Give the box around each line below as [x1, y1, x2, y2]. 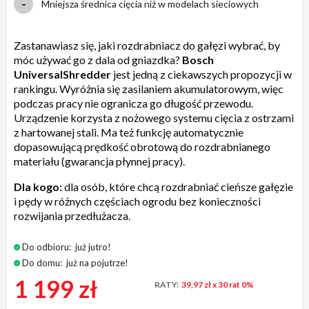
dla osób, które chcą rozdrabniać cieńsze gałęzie [62, 179, 293, 193]
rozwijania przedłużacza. [14, 208, 130, 222]
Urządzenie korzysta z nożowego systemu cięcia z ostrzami [14, 110, 294, 124]
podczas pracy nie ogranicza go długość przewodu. [14, 96, 253, 110]
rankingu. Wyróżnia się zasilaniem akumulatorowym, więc [14, 81, 283, 95]
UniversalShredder [14, 67, 111, 81]
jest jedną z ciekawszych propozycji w [111, 67, 292, 81]
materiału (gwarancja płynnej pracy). [14, 154, 185, 168]
